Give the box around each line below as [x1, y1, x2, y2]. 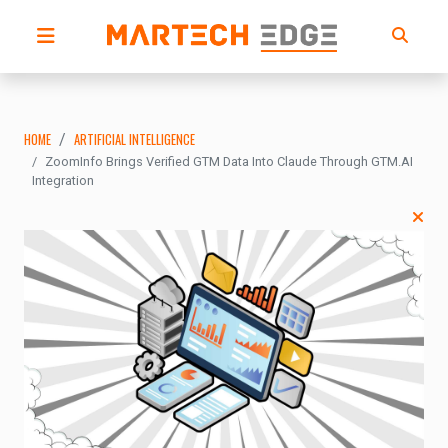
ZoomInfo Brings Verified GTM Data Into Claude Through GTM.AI [45, 154, 413, 169]
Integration [32, 173, 94, 188]
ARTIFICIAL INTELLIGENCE [74, 130, 195, 149]
